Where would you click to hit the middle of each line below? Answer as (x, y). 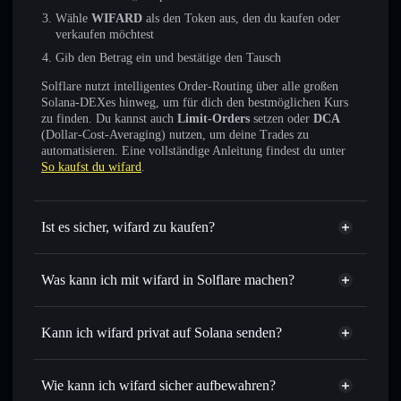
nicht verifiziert (285, 254)
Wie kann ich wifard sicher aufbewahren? (158, 385)
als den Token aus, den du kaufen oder (241, 18)
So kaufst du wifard (91, 167)
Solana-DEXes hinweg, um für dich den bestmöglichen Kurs (195, 102)
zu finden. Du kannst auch (109, 119)
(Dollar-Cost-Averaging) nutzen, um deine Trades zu (175, 135)
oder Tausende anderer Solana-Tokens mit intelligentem (196, 346)
